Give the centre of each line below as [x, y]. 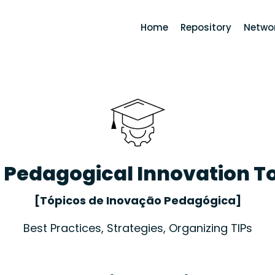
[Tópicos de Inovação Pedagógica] [137, 201]
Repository [206, 27]
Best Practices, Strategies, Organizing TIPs [137, 228]
